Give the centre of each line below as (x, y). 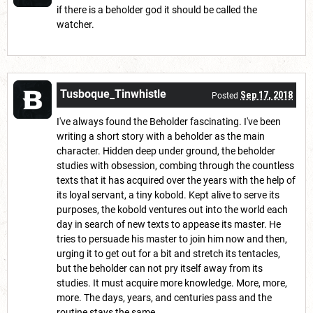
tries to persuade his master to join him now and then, (172, 239)
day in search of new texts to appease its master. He (169, 225)
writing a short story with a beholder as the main (161, 137)
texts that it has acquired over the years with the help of (176, 181)
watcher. (75, 25)
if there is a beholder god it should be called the (157, 10)
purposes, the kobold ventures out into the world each (172, 210)
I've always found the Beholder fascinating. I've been (169, 122)
